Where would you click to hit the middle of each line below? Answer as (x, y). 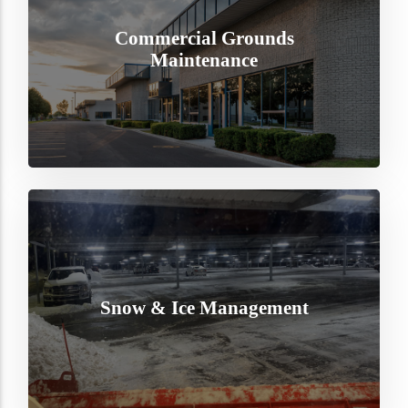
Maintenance (204, 60)
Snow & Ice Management (204, 308)
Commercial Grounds (204, 38)
